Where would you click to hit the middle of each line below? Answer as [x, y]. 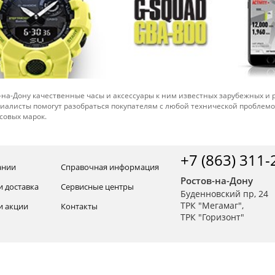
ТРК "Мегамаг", [212, 205]
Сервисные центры [98, 186]
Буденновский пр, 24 [224, 193]
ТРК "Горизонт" [214, 217]
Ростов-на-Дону [217, 180]
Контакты [79, 206]
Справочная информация [110, 167]
